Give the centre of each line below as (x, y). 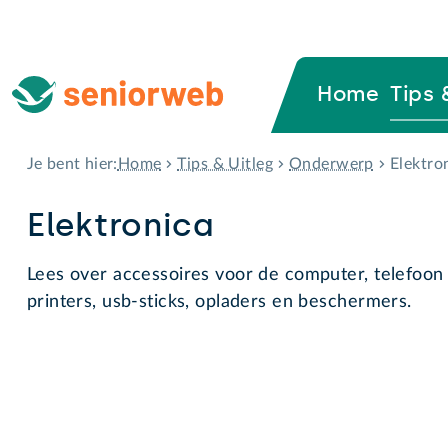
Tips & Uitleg (225, 163)
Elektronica (120, 224)
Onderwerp (331, 163)
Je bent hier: (72, 164)
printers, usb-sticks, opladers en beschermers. (219, 301)
